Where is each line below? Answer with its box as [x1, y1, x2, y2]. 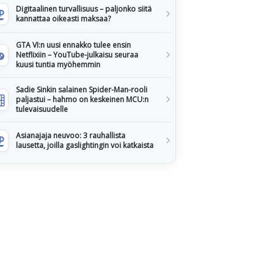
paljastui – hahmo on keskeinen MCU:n [16, 94, 149, 105]
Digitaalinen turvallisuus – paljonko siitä [16, 4, 152, 14]
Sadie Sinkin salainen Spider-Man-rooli [16, 84, 147, 95]
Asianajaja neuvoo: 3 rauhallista [16, 130, 125, 141]
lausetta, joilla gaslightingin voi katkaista [16, 140, 154, 150]
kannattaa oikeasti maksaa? [16, 13, 111, 24]
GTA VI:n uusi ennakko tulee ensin [16, 40, 131, 50]
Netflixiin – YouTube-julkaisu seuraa [16, 50, 138, 60]
